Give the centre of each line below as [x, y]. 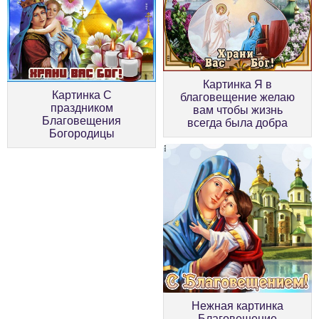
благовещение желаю [237, 97]
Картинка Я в [237, 84]
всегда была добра [237, 122]
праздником [82, 108]
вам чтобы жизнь [237, 110]
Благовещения [82, 121]
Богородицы [82, 134]
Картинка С [82, 95]
